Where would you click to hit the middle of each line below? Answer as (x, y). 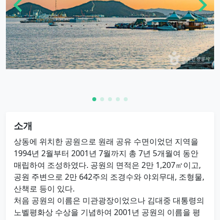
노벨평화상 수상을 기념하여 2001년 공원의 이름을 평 (107, 212)
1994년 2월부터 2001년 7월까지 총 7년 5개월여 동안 (106, 153)
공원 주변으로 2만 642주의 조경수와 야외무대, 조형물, (109, 177)
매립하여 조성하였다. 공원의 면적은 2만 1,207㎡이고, (107, 165)
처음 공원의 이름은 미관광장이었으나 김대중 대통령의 (109, 200)
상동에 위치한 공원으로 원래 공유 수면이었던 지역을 (106, 141)
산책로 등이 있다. (44, 188)
